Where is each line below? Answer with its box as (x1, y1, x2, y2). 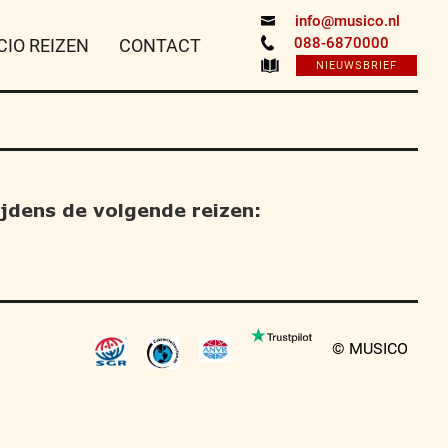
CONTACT (119, 35, 202, 56)
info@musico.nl (294, 12, 400, 30)
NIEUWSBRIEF (316, 59, 397, 72)
